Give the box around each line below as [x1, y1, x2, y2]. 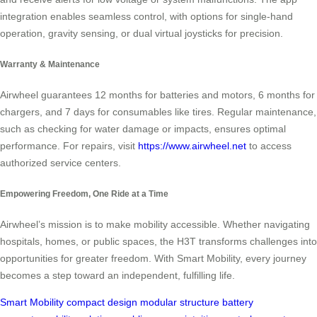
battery [222, 296, 253, 308]
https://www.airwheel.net [138, 140, 246, 152]
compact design [67, 296, 137, 308]
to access [246, 140, 292, 152]
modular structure [140, 296, 219, 308]
